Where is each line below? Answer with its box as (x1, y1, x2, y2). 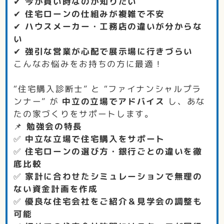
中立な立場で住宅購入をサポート (24, 133, 165, 145)
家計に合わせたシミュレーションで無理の (24, 170, 202, 182)
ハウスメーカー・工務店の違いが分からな (24, 20, 202, 32)
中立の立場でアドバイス (62, 95, 165, 107)
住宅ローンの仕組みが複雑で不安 (24, 8, 165, 20)
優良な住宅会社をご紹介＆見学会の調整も (24, 195, 202, 207)
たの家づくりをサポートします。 (13, 108, 154, 120)
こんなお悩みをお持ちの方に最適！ (13, 58, 163, 70)
